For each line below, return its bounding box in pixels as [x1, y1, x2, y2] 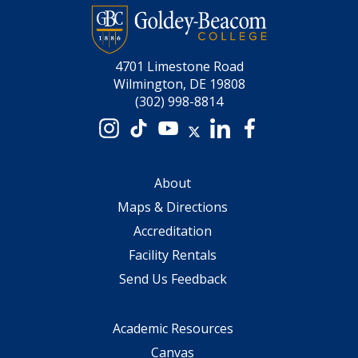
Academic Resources [112, 320, 233, 337]
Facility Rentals [129, 246, 217, 264]
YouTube [157, 117, 213, 135]
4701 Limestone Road [114, 58, 244, 75]
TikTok [127, 117, 171, 135]
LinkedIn [209, 117, 261, 135]
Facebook [238, 117, 296, 135]
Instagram [97, 117, 161, 135]
